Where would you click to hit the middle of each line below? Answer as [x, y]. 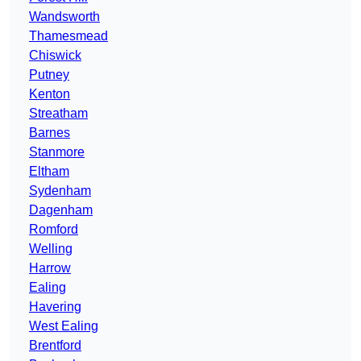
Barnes [50, 133]
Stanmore [57, 152]
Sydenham [60, 191]
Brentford [55, 346]
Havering [55, 307]
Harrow [50, 268]
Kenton [50, 94]
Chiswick [55, 56]
